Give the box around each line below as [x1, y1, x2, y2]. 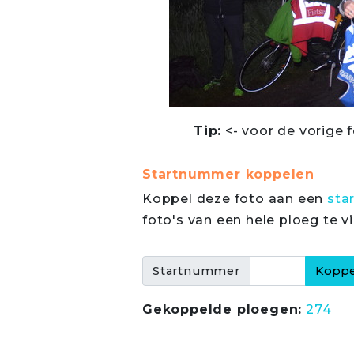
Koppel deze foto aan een [142, 191, 328, 206]
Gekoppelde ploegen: [142, 302, 303, 317]
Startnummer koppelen [142, 167, 314, 182]
